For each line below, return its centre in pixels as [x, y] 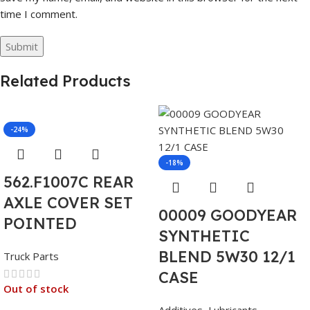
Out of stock [36, 289]
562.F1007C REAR [69, 182]
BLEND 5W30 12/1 [227, 257]
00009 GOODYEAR [228, 216]
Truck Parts [31, 256]
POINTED [40, 224]
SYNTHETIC [204, 236]
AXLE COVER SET [68, 203]
